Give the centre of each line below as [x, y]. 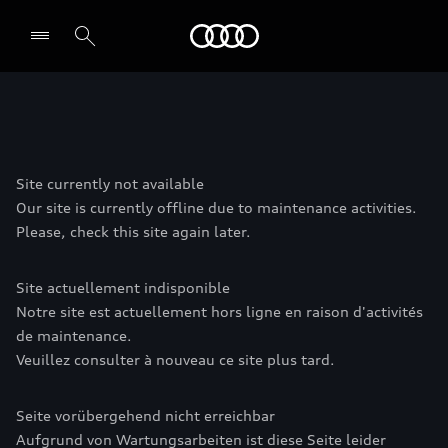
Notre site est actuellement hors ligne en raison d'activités [219, 311]
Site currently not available [110, 183]
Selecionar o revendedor [158, 126]
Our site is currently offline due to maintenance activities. [216, 207]
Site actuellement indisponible [123, 287]
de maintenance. [74, 335]
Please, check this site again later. [133, 231]
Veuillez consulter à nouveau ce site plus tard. [175, 359]
